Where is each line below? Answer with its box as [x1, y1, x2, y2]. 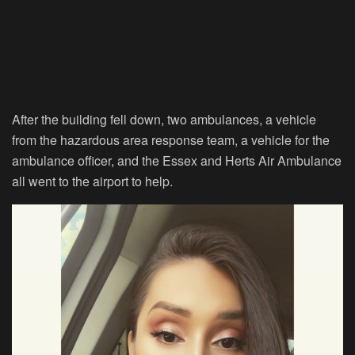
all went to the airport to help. [12, 172, 173, 191]
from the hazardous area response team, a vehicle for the [12, 131, 330, 150]
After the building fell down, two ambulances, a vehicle [12, 110, 316, 129]
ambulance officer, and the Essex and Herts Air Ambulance [12, 151, 342, 170]
